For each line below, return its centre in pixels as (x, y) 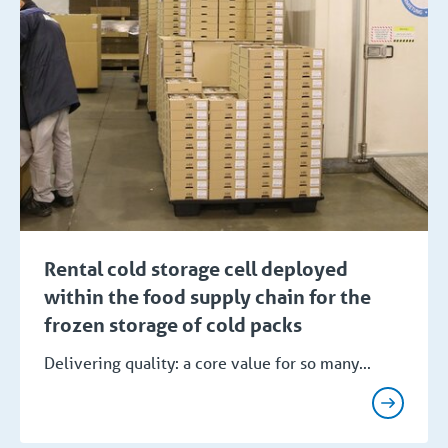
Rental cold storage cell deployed (196, 268)
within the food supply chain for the (207, 296)
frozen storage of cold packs (173, 324)
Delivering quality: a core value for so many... (207, 362)
